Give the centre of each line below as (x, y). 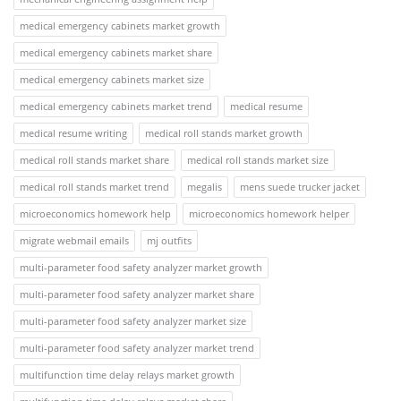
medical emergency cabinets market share (116, 53)
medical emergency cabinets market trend (116, 107)
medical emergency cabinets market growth (120, 26)
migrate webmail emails (74, 241)
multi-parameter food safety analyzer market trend (137, 348)
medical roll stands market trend (94, 187)
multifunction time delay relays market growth (127, 375)
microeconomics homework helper (269, 214)
